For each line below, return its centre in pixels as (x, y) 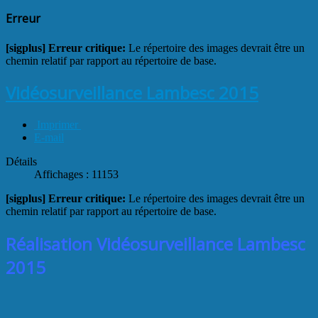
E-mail (49, 138)
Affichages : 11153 (76, 175)
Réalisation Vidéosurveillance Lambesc (155, 244)
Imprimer (57, 125)
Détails (21, 162)
